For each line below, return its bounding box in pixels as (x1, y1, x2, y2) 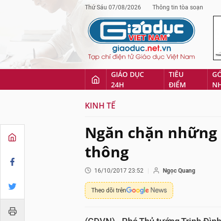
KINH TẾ (85, 100, 115, 111)
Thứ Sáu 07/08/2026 (85, 4, 141, 11)
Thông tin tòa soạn (152, 4, 203, 11)
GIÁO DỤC (111, 70, 144, 79)
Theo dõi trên (91, 187, 126, 194)
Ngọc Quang (163, 167, 195, 174)
